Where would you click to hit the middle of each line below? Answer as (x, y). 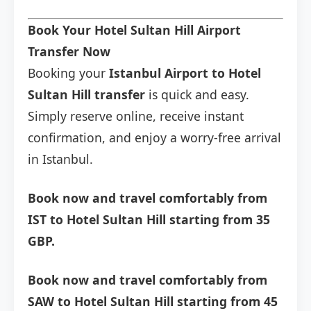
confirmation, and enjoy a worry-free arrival (154, 138)
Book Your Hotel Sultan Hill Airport (134, 30)
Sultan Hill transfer (86, 95)
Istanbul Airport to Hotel (185, 73)
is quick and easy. (197, 95)
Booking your (68, 73)
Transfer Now (69, 52)
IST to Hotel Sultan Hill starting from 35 (149, 220)
